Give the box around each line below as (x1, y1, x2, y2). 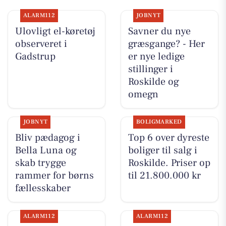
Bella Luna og (15, 144, 77, 157)
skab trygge (15, 156, 66, 170)
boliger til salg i (128, 144, 197, 157)
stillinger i (128, 63, 173, 76)
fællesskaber (15, 182, 71, 195)
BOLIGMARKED (136, 118, 182, 126)
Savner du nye (128, 25, 191, 38)
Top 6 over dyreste (128, 131, 209, 145)
